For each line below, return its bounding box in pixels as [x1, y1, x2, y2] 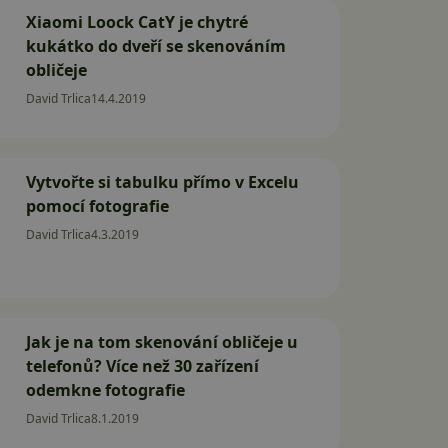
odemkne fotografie [26, 379, 185, 401]
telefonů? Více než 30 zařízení [26, 355, 259, 377]
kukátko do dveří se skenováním [26, 35, 286, 57]
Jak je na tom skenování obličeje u [26, 331, 298, 353]
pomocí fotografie [26, 195, 169, 217]
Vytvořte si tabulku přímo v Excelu [26, 171, 299, 193]
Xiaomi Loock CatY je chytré [26, 11, 248, 33]
